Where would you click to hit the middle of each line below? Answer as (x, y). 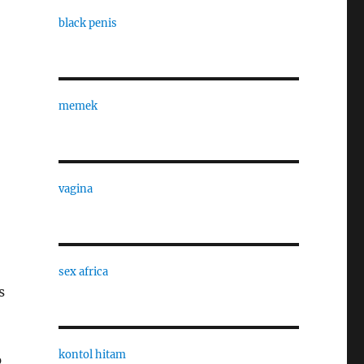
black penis (87, 23)
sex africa (83, 272)
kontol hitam (92, 355)
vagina (75, 189)
